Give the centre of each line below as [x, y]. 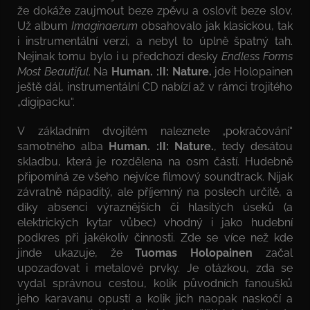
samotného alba [61, 146]
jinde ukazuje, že [76, 253]
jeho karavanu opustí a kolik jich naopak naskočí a [155, 298]
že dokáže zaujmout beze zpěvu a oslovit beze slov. [155, 10]
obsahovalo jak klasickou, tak [215, 26]
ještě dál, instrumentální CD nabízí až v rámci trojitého [155, 86]
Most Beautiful [53, 71]
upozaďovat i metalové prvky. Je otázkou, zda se [155, 268]
